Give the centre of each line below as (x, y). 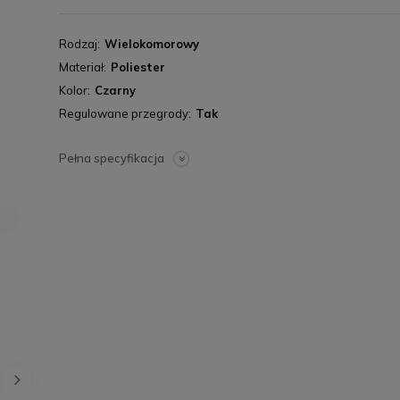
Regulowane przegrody (124, 113)
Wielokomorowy (152, 44)
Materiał (81, 67)
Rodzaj (78, 44)
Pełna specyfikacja (112, 158)
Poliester (138, 67)
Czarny (115, 90)
